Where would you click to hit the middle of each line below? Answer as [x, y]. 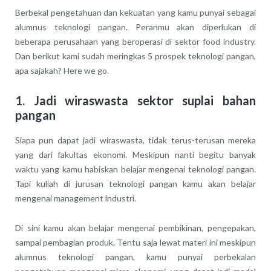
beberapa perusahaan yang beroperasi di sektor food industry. [135, 41]
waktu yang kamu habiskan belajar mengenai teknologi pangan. [135, 169]
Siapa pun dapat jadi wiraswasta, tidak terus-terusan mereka [135, 140]
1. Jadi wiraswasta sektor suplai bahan [135, 100]
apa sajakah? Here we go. [62, 70]
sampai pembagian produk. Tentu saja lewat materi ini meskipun [135, 242]
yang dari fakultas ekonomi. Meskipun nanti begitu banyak [135, 154]
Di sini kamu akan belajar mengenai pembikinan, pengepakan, [135, 227]
